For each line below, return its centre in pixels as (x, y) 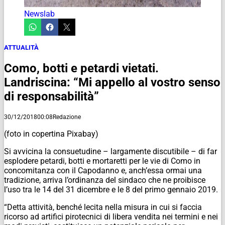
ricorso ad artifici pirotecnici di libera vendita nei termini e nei (111, 216)
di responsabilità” (51, 96)
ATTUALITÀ (21, 47)
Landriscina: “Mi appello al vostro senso (112, 82)
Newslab (39, 14)
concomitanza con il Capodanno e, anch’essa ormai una (103, 170)
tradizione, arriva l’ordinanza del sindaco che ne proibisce (105, 180)
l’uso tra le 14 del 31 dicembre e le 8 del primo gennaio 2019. (111, 189)
